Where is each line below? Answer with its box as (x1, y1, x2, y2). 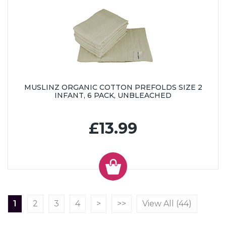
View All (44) (142, 199, 192, 209)
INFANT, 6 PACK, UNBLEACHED (54, 91, 172, 100)
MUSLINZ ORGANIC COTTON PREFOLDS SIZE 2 (24, 83, 202, 92)
